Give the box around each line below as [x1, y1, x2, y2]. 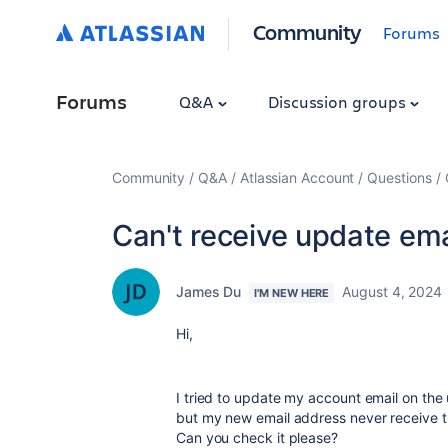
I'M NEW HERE [254, 286, 330, 300]
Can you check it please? [176, 429, 338, 446]
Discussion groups [267, 91, 410, 112]
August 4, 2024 [342, 283, 443, 300]
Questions [367, 169, 432, 186]
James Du [176, 283, 242, 300]
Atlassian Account [239, 169, 355, 186]
